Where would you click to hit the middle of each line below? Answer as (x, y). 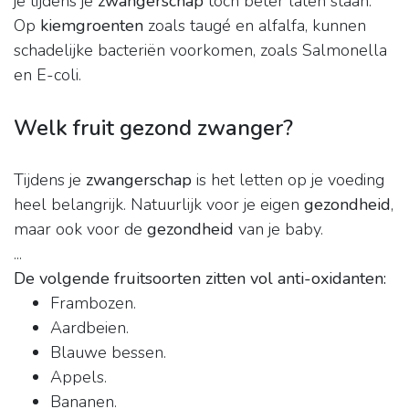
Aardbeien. (89, 328)
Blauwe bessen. (108, 353)
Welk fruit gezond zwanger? (153, 128)
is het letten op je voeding (288, 180)
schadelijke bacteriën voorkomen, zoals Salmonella (200, 51)
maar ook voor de (80, 230)
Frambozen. (93, 304)
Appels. (79, 378)
